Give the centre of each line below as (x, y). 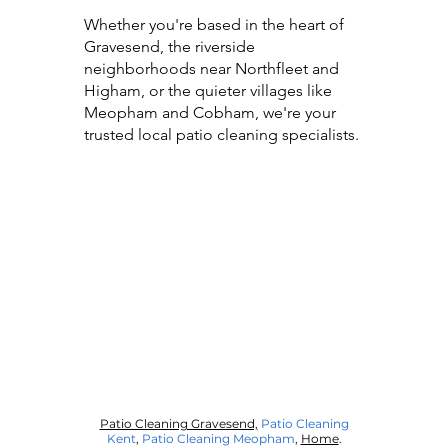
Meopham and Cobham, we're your (210, 112)
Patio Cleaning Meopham (218, 438)
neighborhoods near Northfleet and (211, 68)
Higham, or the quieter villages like (208, 90)
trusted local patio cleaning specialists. (221, 134)
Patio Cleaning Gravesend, (178, 423)
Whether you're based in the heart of (214, 24)
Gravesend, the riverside (169, 46)
